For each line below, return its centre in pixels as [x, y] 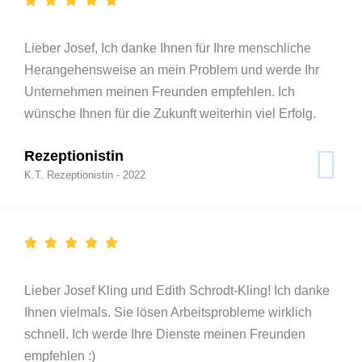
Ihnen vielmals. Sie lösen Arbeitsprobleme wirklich [168, 312]
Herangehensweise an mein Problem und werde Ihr [172, 69]
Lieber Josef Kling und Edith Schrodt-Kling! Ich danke [177, 290]
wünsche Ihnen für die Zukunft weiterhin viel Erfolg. [170, 113]
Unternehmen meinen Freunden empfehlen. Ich [160, 91]
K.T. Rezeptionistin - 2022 [85, 175]
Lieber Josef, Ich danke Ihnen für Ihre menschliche [168, 48]
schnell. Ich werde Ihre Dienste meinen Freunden [165, 334]
